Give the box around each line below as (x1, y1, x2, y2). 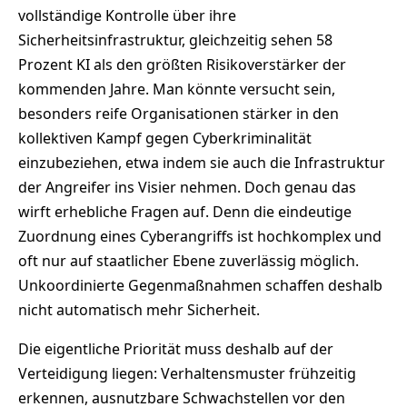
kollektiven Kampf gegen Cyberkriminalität (18, 127, 312, 148)
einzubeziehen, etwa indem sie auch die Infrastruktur (18, 152, 385, 173)
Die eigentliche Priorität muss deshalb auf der (18, 338, 333, 359)
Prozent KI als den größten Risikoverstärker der (18, 54, 346, 74)
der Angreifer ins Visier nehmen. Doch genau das (18, 176, 356, 197)
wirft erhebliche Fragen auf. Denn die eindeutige (18, 201, 352, 222)
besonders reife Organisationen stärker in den (18, 103, 339, 124)
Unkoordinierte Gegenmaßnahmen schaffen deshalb (18, 274, 382, 295)
